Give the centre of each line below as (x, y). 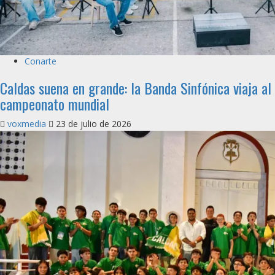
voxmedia (28, 124)
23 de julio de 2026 (92, 124)
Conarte (41, 61)
